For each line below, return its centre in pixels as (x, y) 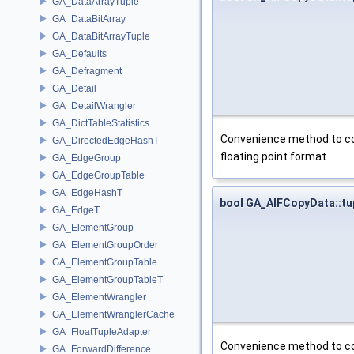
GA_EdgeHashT (87, 192)
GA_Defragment (87, 71)
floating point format (273, 157)
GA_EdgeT (76, 210)
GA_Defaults (79, 53)
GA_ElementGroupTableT (107, 279)
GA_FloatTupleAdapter (102, 331)
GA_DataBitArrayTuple (101, 36)
